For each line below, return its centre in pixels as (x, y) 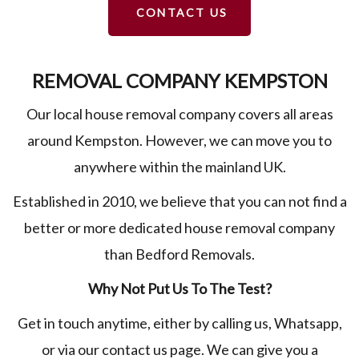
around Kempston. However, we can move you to (179, 141)
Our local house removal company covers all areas (179, 114)
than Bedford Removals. (179, 254)
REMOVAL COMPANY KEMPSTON (179, 81)
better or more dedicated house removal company (179, 228)
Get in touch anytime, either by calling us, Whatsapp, (179, 323)
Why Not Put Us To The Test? (179, 289)
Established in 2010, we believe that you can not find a (179, 202)
